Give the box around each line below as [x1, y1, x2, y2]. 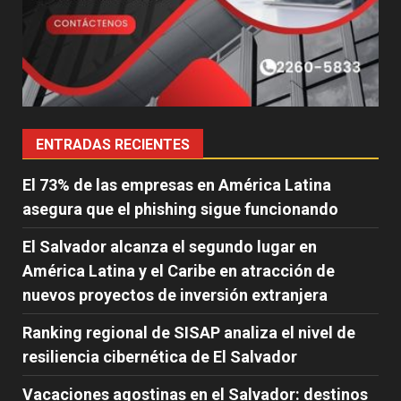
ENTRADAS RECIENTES [36, 136, 190, 154]
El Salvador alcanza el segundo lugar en [22, 237, 317, 257]
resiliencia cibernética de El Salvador [22, 347, 297, 367]
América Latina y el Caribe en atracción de [22, 261, 335, 281]
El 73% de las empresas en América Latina [22, 175, 331, 195]
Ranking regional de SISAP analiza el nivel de [22, 323, 355, 343]
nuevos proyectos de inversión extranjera [22, 286, 328, 305]
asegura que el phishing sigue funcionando [22, 200, 338, 219]
